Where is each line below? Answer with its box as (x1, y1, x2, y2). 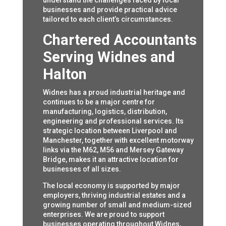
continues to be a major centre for (42, 98, 155, 106)
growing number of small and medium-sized (42, 201, 192, 209)
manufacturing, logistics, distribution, (42, 107, 167, 116)
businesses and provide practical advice (42, 6, 177, 14)
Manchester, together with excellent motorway (42, 136, 194, 145)
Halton (42, 66, 87, 83)
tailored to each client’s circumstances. (42, 15, 173, 24)
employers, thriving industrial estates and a (42, 191, 186, 200)
